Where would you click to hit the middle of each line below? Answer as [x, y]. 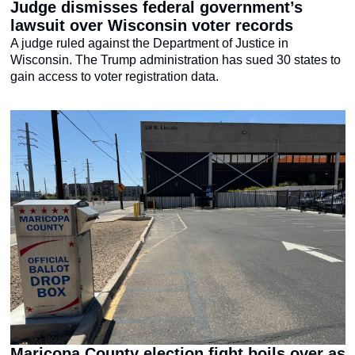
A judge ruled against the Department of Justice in [149, 44]
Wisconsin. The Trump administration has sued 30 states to [175, 60]
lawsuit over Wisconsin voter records [151, 26]
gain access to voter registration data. [114, 77]
